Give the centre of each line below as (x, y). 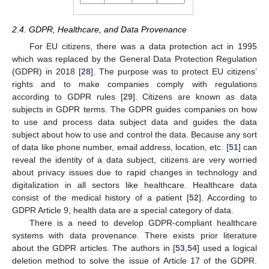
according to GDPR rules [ (68, 97)
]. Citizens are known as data (195, 97)
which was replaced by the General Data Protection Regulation (134, 59)
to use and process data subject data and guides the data (134, 122)
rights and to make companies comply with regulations (134, 84)
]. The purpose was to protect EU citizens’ (174, 72)
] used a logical (227, 248)
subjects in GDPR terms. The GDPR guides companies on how (134, 110)
